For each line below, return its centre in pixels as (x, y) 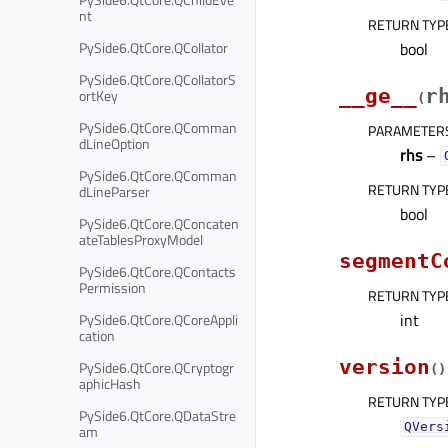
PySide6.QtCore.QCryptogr (156, 367)
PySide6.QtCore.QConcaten (159, 223)
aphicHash (110, 383)
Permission (112, 287)
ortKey (98, 95)
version (384, 366)
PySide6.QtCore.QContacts (157, 271)
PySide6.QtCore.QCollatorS (157, 79)
